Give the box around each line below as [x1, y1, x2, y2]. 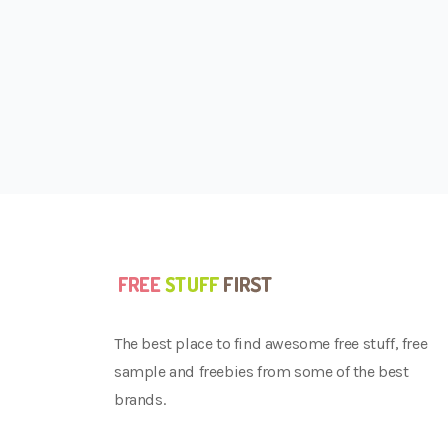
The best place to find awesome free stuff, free [114, 334, 428, 353]
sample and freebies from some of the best [114, 362, 409, 381]
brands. [114, 390, 166, 409]
